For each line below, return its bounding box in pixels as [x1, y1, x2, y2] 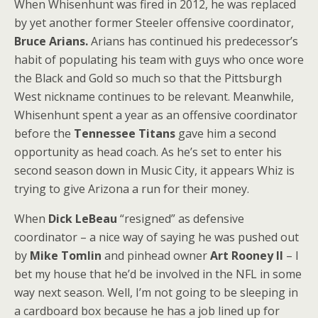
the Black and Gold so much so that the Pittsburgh [14, 70, 282, 87]
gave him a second [175, 126, 276, 142]
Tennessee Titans [71, 126, 175, 142]
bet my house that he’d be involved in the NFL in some [14, 266, 302, 283]
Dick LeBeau [48, 211, 117, 227]
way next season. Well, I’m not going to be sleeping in [14, 285, 298, 301]
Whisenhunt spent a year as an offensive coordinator [14, 107, 297, 124]
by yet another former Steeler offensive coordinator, [14, 15, 294, 31]
